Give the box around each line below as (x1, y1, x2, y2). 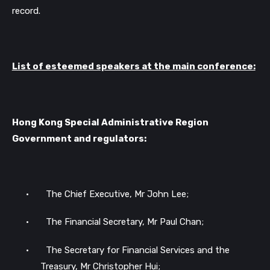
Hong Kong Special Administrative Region (11, 116, 209, 128)
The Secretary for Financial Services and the (46, 244, 230, 256)
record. (12, 5, 40, 16)
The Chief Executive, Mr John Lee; (46, 189, 189, 200)
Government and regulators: (11, 133, 146, 144)
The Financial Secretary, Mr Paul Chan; (46, 216, 204, 228)
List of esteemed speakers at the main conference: (11, 61, 256, 72)
